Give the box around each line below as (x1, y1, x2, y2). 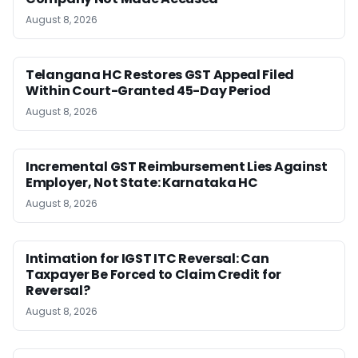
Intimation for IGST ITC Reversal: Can (26, 249, 269, 268)
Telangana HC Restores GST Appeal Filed (26, 66, 295, 85)
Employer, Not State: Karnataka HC (26, 173, 258, 193)
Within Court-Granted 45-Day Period (26, 82, 272, 101)
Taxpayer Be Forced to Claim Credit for (26, 265, 282, 284)
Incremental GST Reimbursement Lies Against (26, 157, 328, 177)
